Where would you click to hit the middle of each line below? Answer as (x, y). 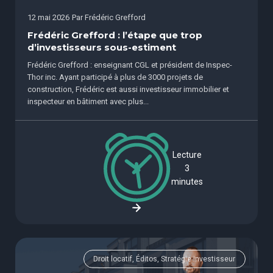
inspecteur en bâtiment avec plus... (88, 101)
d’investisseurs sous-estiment (102, 47)
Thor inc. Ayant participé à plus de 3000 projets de (115, 77)
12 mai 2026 (48, 17)
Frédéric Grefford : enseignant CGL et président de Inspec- (130, 65)
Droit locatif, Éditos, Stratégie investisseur (165, 259)
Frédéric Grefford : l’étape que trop (115, 35)
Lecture (187, 154)
